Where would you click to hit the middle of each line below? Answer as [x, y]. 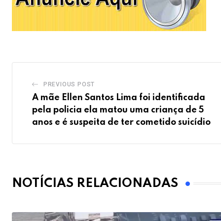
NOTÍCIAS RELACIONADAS [95, 184]
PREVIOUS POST [69, 84]
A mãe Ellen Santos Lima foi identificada [119, 97]
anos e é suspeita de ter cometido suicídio [121, 122]
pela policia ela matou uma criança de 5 [118, 110]
